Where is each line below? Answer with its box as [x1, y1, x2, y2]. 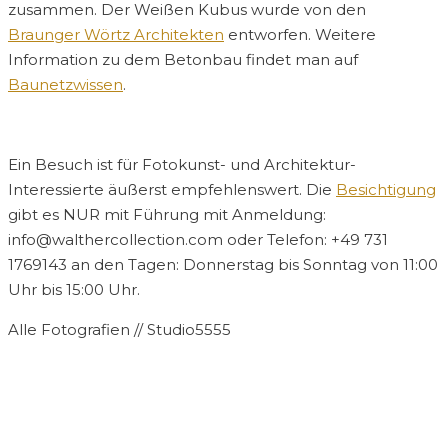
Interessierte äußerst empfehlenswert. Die [8, 180, 336, 200]
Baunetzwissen [8, 75, 123, 95]
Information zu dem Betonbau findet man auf [8, 50, 358, 70]
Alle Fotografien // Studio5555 [8, 320, 231, 340]
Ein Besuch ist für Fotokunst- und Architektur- [8, 155, 356, 175]
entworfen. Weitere [224, 25, 376, 45]
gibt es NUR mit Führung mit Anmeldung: [8, 205, 326, 225]
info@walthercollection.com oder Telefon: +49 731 [8, 230, 388, 250]
